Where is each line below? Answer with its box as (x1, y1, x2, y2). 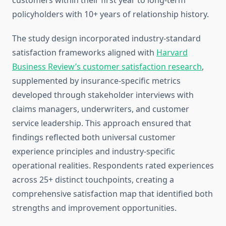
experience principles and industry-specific (12, 146, 175, 157)
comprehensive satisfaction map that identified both (12, 188, 213, 200)
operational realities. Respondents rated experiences (12, 160, 214, 172)
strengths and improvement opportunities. (12, 202, 177, 214)
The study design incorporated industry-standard (12, 33, 201, 44)
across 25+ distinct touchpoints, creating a (12, 174, 174, 186)
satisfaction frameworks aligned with (12, 47, 156, 59)
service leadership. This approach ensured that (12, 118, 191, 129)
